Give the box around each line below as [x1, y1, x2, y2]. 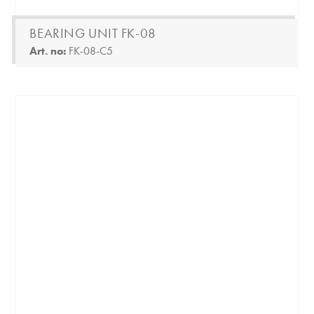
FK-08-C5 [69, 43, 114, 59]
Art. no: [29, 43, 69, 59]
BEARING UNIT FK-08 [29, 25, 156, 43]
